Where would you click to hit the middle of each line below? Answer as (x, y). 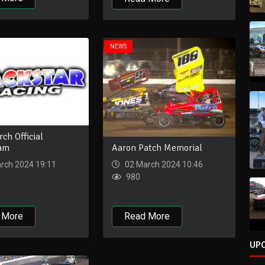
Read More (147, 216)
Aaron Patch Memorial (157, 148)
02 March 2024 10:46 (163, 165)
